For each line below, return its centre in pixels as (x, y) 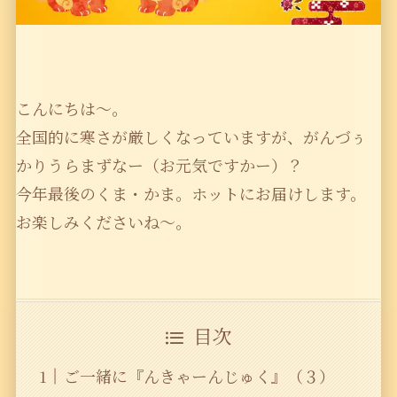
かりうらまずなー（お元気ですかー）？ (159, 164)
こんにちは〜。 (71, 108)
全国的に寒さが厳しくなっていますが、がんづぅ (191, 136)
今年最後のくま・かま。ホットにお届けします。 (191, 193)
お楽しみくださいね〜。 (103, 221)
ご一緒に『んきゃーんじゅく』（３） (199, 376)
